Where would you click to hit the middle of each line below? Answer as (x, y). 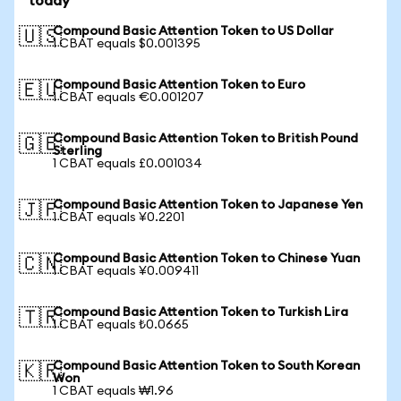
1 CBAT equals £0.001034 (128, 164)
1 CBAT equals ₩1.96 (113, 391)
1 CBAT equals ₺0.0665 (121, 325)
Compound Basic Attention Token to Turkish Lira (200, 312)
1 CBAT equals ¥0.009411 (126, 271)
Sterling (77, 151)
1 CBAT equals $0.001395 (127, 44)
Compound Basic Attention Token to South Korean (206, 366)
